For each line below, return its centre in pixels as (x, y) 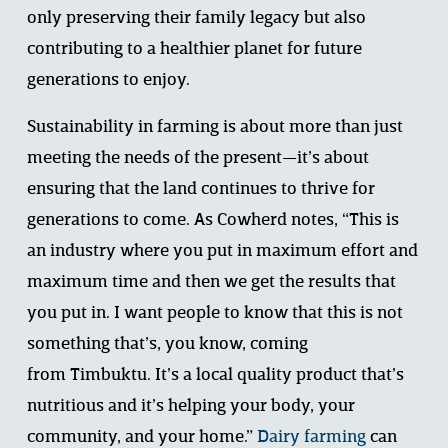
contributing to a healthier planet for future (194, 50)
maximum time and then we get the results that (211, 283)
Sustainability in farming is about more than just (214, 128)
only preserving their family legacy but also (196, 19)
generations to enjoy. (112, 81)
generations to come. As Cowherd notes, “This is (212, 221)
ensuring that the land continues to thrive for (200, 190)
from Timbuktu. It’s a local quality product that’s (215, 376)
